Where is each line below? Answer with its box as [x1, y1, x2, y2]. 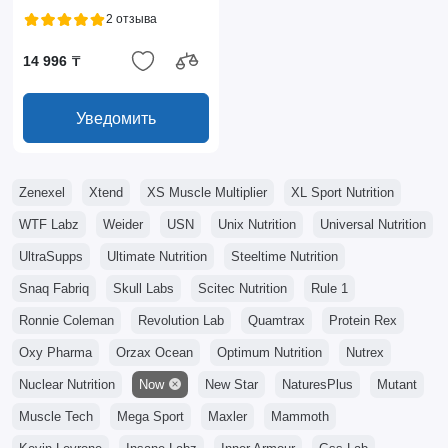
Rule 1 [310, 281, 348, 297]
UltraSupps [18, 249, 83, 265]
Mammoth [270, 409, 329, 425]
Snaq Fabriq [18, 281, 89, 297]
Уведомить [75, 109, 156, 127]
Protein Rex [328, 313, 397, 329]
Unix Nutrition [217, 217, 296, 233]
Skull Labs [112, 281, 174, 297]
